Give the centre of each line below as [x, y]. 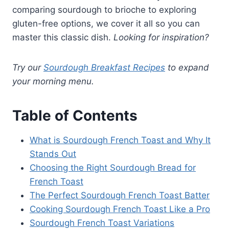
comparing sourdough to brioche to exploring [104, 9]
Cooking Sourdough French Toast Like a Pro [120, 209]
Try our [28, 67]
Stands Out [53, 154]
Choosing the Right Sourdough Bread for [113, 167]
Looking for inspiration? [161, 37]
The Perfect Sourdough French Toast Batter [120, 195]
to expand [187, 67]
